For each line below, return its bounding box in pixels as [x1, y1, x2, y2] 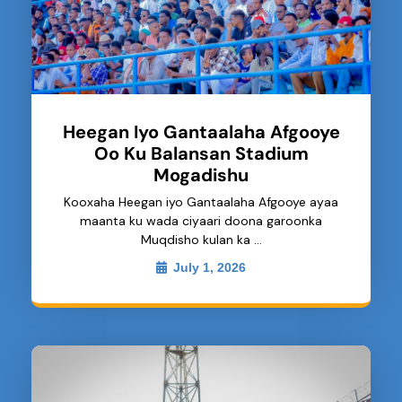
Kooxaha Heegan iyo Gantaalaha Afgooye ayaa [64, 194, 338, 211]
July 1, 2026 [173, 260, 246, 275]
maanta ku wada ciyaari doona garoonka [80, 213, 322, 230]
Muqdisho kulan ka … [140, 232, 262, 249]
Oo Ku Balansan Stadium [93, 142, 309, 166]
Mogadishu [153, 163, 249, 188]
